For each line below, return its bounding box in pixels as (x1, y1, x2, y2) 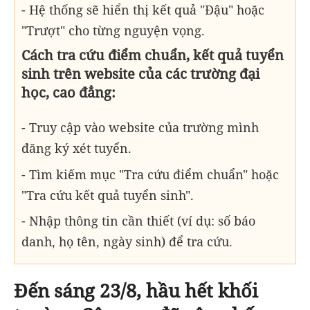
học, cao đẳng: (21, 82, 116, 102)
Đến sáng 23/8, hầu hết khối (14, 277, 258, 304)
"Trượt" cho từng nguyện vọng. (21, 21, 205, 39)
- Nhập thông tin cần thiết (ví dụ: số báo (21, 212, 255, 230)
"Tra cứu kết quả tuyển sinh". (21, 186, 194, 203)
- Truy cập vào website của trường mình (21, 118, 259, 136)
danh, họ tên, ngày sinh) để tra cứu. (21, 233, 232, 250)
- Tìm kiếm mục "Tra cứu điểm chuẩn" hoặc (21, 165, 279, 183)
